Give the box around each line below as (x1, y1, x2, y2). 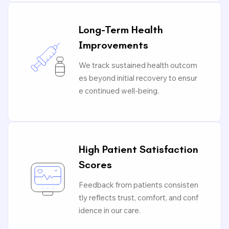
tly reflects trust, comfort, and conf (79, 193, 198, 202)
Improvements (79, 39, 148, 51)
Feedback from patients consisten (79, 180, 198, 190)
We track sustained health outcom (79, 60, 197, 70)
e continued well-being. (79, 86, 159, 96)
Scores (79, 158, 112, 171)
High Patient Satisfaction (79, 143, 198, 155)
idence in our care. (79, 205, 141, 215)
